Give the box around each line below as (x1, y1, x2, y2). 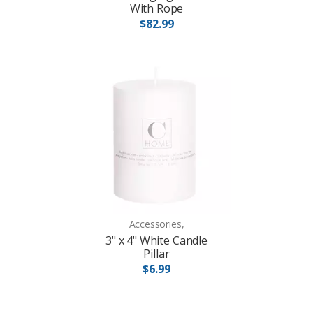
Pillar (143, 246, 170, 262)
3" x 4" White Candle (105, 233, 208, 249)
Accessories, (129, 217, 184, 231)
